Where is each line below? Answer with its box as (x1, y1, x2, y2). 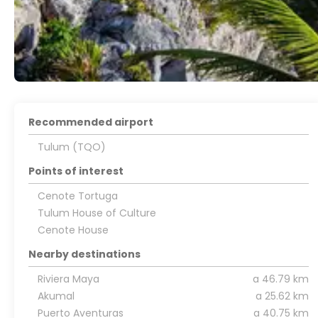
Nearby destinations (28, 247, 141, 261)
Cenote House (37, 223, 109, 237)
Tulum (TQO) (37, 140, 106, 154)
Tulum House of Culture (37, 206, 156, 220)
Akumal (37, 289, 75, 303)
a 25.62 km (255, 289, 309, 303)
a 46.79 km (252, 272, 309, 286)
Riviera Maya (37, 272, 99, 286)
